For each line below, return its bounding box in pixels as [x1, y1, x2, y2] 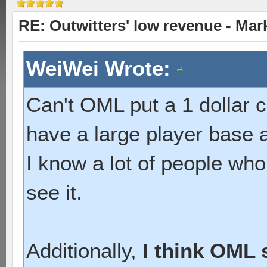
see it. [26, 181, 82, 204]
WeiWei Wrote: [26, 57, 176, 80]
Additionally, [26, 239, 142, 263]
